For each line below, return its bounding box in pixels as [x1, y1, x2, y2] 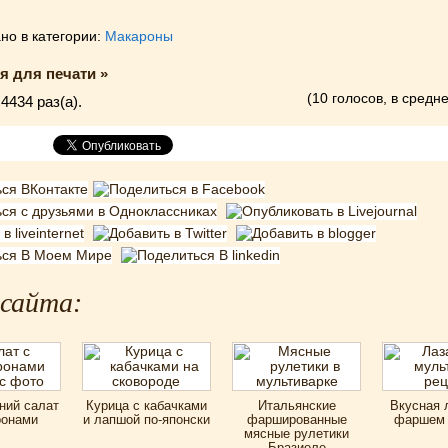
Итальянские [257, 398, 336, 413]
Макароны [105, 28, 174, 44]
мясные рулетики [244, 426, 350, 441]
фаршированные [246, 412, 347, 427]
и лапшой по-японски [82, 412, 210, 427]
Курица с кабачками [85, 398, 207, 413]
